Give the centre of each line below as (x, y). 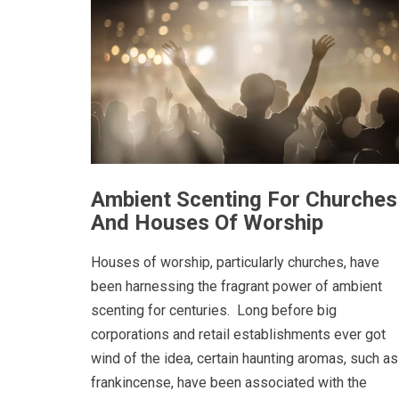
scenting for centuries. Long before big (214, 310)
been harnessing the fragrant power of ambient (236, 286)
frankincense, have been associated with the (229, 382)
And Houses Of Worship (207, 223)
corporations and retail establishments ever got (238, 334)
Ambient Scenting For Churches (244, 200)
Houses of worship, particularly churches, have (235, 262)
